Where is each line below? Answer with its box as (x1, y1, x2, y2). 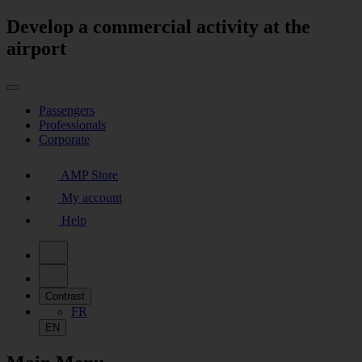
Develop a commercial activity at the (6, 15, 310, 37)
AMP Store (61, 167, 118, 182)
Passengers (39, 103, 95, 117)
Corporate (39, 132, 90, 146)
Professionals (39, 117, 106, 132)
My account (61, 190, 122, 204)
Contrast (45, 289, 85, 302)
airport (6, 37, 66, 59)
